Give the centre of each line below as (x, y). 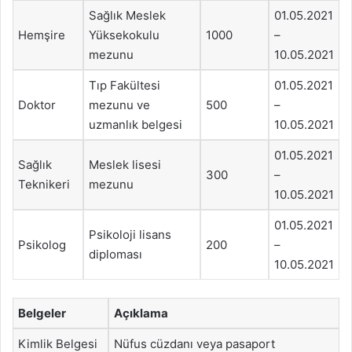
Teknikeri (44, 184)
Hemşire (42, 35)
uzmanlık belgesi (136, 125)
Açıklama (141, 313)
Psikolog (42, 245)
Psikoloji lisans (130, 235)
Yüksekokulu (124, 35)
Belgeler (42, 313)
